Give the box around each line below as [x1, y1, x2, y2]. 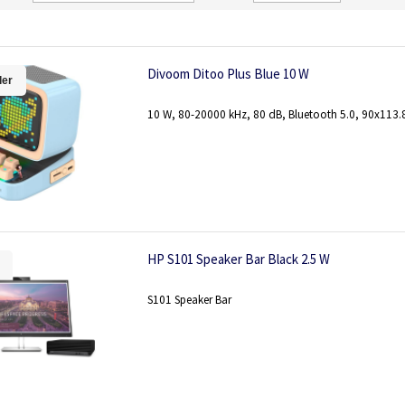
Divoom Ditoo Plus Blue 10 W [147, 65, 309, 82]
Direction [220, 5, 264, 21]
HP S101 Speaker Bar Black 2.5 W [147, 250, 330, 268]
